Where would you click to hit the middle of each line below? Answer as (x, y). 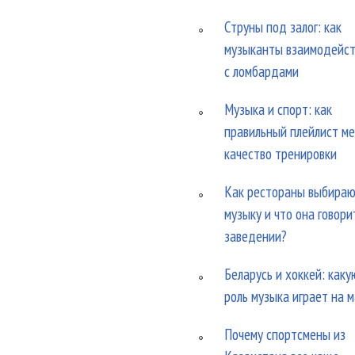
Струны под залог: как (283, 27)
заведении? (256, 236)
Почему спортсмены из (285, 334)
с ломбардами (262, 71)
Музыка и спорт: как (279, 109)
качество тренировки (281, 153)
